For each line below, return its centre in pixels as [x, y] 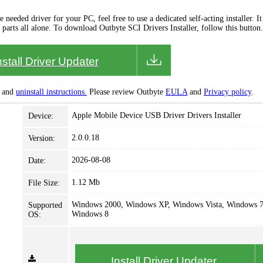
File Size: [44, 183]
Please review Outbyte [126, 92]
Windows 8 [90, 214]
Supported [45, 205]
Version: [42, 138]
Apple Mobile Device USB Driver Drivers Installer [156, 115]
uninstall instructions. [51, 92]
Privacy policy [227, 92]
